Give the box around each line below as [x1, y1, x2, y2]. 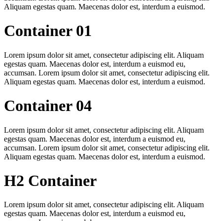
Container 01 [4, 22, 92, 40]
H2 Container [4, 171, 97, 189]
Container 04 [4, 97, 92, 115]
